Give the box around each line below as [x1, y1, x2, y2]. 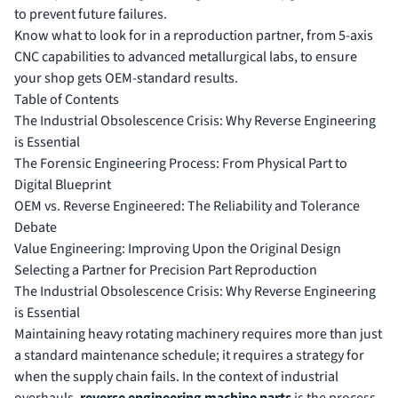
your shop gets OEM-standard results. [14, 68, 238, 88]
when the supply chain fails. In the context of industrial [14, 366, 338, 386]
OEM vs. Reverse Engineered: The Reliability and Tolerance [14, 195, 360, 216]
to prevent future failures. [14, 4, 167, 24]
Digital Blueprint [14, 174, 111, 195]
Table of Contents [14, 89, 119, 109]
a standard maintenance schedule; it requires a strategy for [14, 345, 364, 365]
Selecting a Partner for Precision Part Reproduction [14, 259, 317, 280]
